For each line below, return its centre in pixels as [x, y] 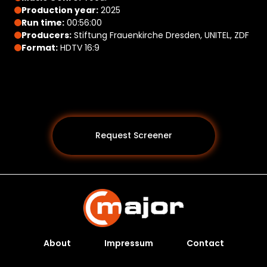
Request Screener [133, 136]
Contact [205, 243]
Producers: [46, 35]
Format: [40, 47]
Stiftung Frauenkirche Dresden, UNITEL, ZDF [160, 35]
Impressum [128, 243]
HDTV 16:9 [79, 47]
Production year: [60, 10]
